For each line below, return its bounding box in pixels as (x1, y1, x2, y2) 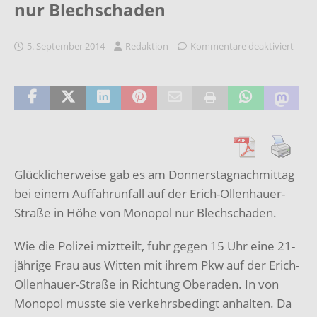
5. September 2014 (27, 39, 105, 52)
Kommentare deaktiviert (190, 39, 294, 52)
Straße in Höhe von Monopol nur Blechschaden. (14, 204, 277, 221)
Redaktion (125, 39, 168, 52)
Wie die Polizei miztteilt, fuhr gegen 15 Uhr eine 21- (14, 237, 295, 254)
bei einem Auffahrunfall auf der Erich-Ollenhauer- (14, 185, 285, 202)
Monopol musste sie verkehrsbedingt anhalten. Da (14, 294, 292, 311)
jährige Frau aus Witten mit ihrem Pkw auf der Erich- (14, 256, 299, 273)
